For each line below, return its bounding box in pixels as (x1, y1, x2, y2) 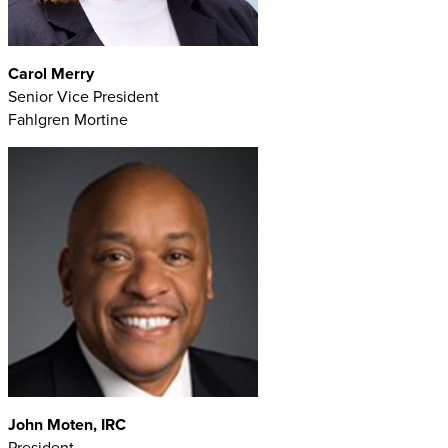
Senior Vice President (8, 84, 159, 108)
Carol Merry (8, 61, 94, 85)
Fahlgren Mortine (8, 107, 128, 131)
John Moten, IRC (8, 412, 126, 436)
